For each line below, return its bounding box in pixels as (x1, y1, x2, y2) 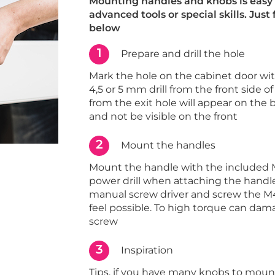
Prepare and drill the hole (121, 47, 246, 60)
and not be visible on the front (89, 110, 238, 123)
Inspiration (121, 244, 174, 256)
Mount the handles (121, 139, 216, 151)
